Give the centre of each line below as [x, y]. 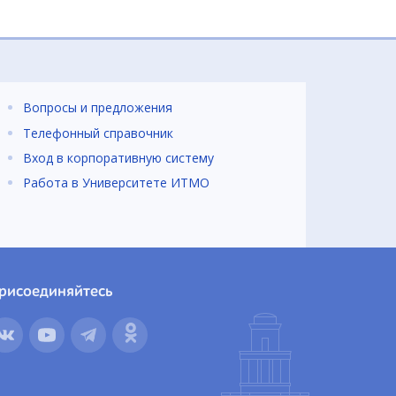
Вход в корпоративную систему [118, 157]
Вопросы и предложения [98, 108]
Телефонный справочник [98, 133]
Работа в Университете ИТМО [116, 183]
